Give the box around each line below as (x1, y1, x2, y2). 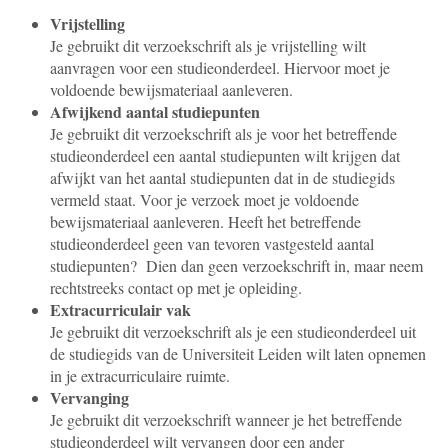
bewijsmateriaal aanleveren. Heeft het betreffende (50, 211, 361, 232)
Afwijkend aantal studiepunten (50, 100, 260, 123)
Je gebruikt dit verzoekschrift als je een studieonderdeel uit (50, 321, 416, 342)
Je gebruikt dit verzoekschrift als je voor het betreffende (50, 123, 397, 144)
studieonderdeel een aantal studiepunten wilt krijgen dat (50, 145, 400, 166)
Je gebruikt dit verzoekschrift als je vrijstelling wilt (50, 35, 366, 56)
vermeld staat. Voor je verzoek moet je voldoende (50, 189, 359, 210)
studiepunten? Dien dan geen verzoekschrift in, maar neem (50, 255, 423, 276)
